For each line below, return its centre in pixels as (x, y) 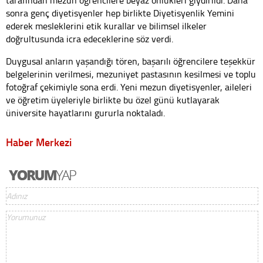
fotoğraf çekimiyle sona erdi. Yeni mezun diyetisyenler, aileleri (129, 87)
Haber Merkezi (39, 142)
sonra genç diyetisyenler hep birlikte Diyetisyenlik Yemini (120, 13)
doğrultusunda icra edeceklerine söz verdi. (90, 38)
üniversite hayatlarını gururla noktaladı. (85, 112)
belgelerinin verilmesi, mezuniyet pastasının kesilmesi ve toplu (131, 74)
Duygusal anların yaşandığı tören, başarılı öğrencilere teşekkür (131, 61)
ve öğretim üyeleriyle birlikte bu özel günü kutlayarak (113, 100)
